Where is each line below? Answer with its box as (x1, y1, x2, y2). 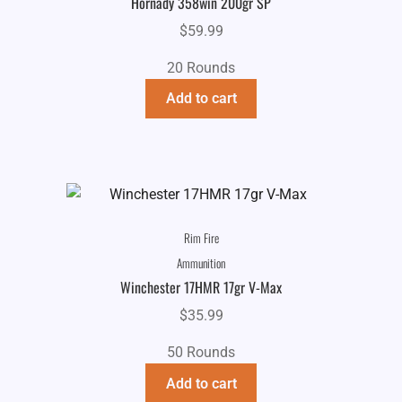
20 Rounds (167, 58, 235, 76)
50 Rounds (167, 343, 235, 361)
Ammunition (177, 253, 225, 272)
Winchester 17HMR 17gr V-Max (120, 276, 282, 299)
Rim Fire (183, 228, 219, 247)
